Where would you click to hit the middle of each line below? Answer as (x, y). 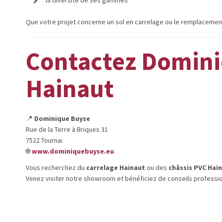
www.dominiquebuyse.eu (73, 151)
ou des (157, 167)
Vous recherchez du (56, 167)
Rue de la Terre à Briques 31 (67, 129)
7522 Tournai (44, 140)
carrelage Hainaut (116, 167)
